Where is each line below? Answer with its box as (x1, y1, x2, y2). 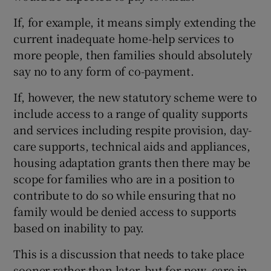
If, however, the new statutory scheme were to (13, 89, 257, 105)
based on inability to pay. (13, 220, 145, 235)
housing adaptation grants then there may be (13, 154, 250, 170)
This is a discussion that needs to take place (13, 246, 244, 261)
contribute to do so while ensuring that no (13, 187, 237, 203)
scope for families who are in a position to (13, 171, 235, 186)
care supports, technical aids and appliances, (13, 138, 250, 154)
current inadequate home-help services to (13, 30, 234, 46)
